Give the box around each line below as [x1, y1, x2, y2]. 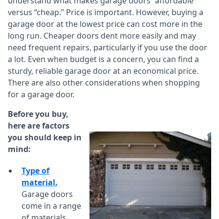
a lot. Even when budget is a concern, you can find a [8, 54, 199, 65]
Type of [22, 165, 49, 176]
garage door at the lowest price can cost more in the [8, 19, 202, 30]
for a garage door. [8, 89, 74, 100]
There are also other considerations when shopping [8, 77, 200, 88]
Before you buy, [8, 109, 68, 120]
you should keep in [8, 132, 82, 143]
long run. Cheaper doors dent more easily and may [8, 30, 196, 42]
